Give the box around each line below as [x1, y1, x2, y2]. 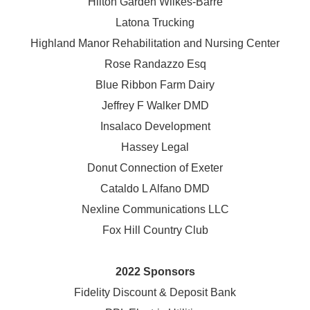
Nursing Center [205, 37, 280, 49]
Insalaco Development [100, 120, 210, 132]
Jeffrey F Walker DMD [101, 99, 209, 111]
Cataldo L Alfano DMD [100, 182, 210, 194]
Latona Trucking [116, 16, 194, 28]
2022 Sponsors [115, 265, 195, 277]
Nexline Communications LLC [81, 203, 229, 215]
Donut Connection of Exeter [87, 161, 223, 174]
